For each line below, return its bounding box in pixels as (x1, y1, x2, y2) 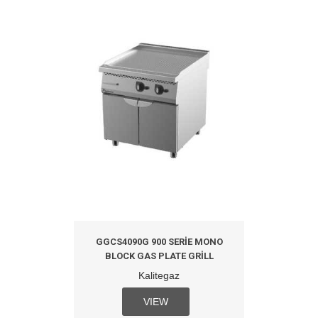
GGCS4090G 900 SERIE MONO (95, 236, 223, 248)
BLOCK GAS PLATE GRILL (104, 251, 214, 262)
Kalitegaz (138, 270, 180, 282)
